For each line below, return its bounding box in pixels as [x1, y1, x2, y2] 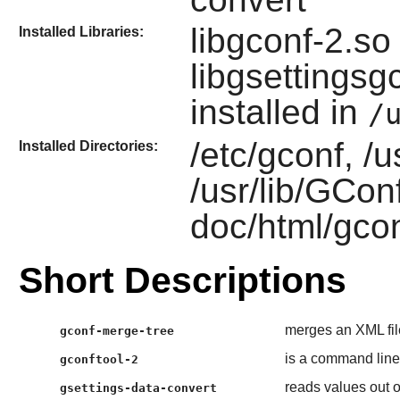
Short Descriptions [18, 259, 346, 301]
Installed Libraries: [18, 24, 144, 40]
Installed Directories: [18, 138, 158, 154]
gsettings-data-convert [60, 380, 218, 395]
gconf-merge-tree [60, 323, 175, 337]
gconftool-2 [60, 352, 139, 366]
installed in [189, 93, 368, 132]
